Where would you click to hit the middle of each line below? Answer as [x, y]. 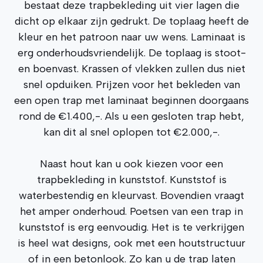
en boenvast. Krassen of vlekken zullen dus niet [131, 69]
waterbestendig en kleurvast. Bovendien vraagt [131, 195]
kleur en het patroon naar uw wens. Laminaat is [131, 37]
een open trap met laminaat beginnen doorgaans [131, 100]
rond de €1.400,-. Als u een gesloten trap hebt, [131, 116]
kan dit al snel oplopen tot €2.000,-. [131, 132]
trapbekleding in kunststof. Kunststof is [131, 180]
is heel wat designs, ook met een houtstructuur [131, 243]
